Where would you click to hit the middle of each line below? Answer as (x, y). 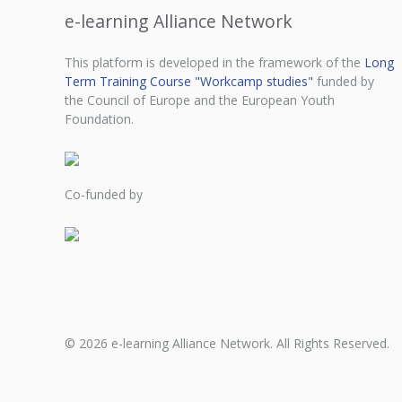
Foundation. (99, 119)
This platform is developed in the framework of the (214, 63)
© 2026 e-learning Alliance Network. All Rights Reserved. (227, 343)
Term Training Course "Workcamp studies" (189, 82)
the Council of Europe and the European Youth (200, 100)
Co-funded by (104, 195)
